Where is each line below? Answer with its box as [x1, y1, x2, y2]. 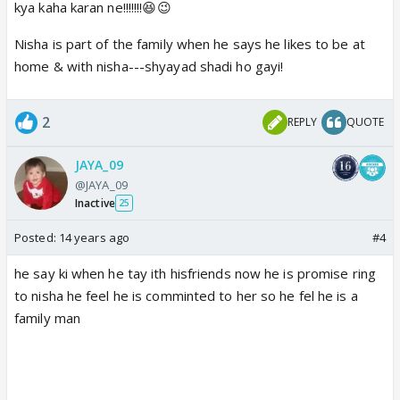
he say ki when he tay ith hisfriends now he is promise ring [14, 263, 376, 282]
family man [14, 308, 80, 327]
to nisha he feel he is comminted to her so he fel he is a [14, 286, 358, 304]
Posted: [14, 229, 59, 246]
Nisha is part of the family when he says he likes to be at [14, 34, 365, 53]
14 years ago [58, 229, 130, 246]
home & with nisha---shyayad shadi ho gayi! [14, 56, 284, 75]
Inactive [75, 195, 115, 211]
